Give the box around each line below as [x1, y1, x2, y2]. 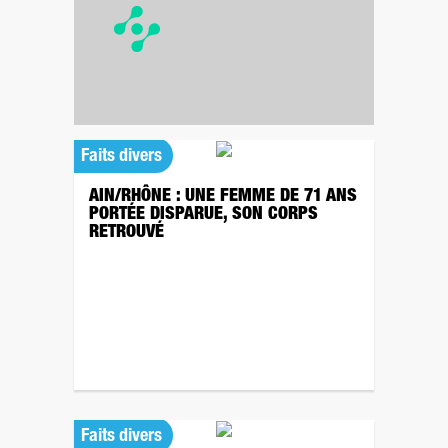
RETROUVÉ [89, 224, 164, 242]
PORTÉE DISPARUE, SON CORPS [89, 206, 318, 224]
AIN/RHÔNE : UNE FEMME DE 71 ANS [89, 188, 357, 206]
